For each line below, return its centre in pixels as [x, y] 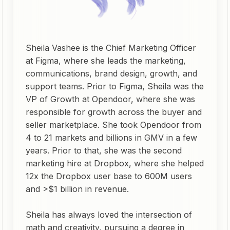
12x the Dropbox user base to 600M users [109, 176]
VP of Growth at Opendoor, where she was [110, 99]
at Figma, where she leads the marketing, [106, 61]
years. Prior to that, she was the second [104, 150]
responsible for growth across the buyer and [114, 112]
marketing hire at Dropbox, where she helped [115, 163]
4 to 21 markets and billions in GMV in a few [111, 138]
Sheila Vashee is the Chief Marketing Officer [111, 48]
